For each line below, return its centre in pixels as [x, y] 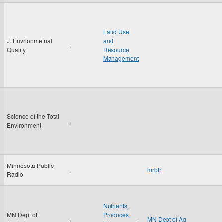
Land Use [116, 31]
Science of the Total [33, 116]
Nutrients [115, 205]
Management [121, 58]
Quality [16, 49]
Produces [116, 214]
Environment [24, 125]
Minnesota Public [30, 165]
